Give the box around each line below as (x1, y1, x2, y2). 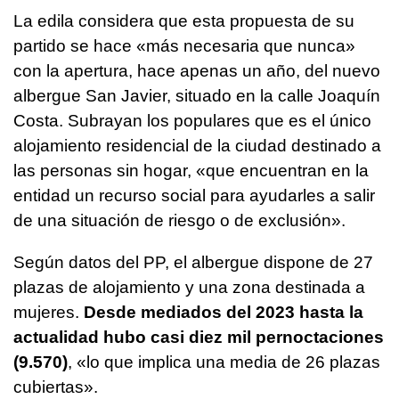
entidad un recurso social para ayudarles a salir (13, 185, 375, 205)
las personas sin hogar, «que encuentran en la (13, 160, 369, 180)
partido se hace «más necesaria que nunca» (13, 36, 355, 55)
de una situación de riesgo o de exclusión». (13, 210, 346, 230)
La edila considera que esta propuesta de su (13, 11, 354, 30)
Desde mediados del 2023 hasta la (84, 302, 363, 322)
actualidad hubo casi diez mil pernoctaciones (13, 327, 384, 346)
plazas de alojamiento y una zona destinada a (13, 277, 365, 297)
